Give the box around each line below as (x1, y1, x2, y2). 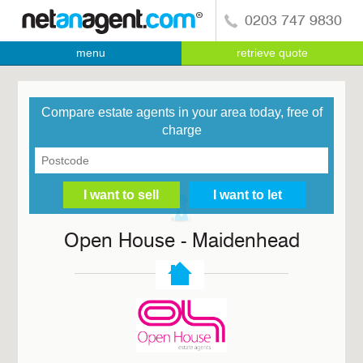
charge (161, 122, 202, 137)
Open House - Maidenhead (63, 232, 300, 252)
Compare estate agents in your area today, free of (41, 105, 322, 119)
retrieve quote (237, 46, 308, 59)
